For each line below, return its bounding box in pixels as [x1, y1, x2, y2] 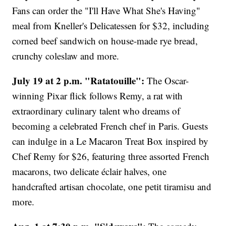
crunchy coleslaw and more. [12, 49, 120, 63]
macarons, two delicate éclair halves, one [12, 165, 167, 178]
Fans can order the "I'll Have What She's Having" [12, 4, 201, 17]
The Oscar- [144, 74, 189, 87]
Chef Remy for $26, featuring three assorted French [12, 150, 210, 163]
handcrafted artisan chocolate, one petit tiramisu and [12, 180, 212, 193]
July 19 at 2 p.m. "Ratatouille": [12, 74, 145, 88]
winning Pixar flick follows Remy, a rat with [12, 89, 183, 102]
